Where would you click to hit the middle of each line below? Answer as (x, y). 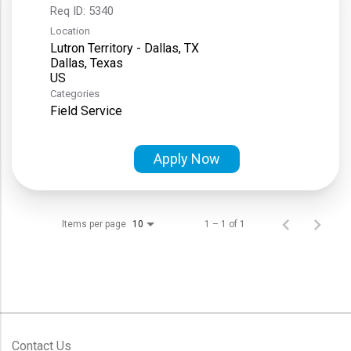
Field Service (86, 110)
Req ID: (69, 11)
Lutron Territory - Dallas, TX (125, 48)
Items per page (94, 224)
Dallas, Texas (87, 63)
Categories (75, 93)
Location (70, 31)
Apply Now (187, 158)
